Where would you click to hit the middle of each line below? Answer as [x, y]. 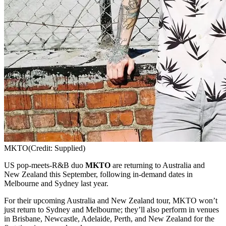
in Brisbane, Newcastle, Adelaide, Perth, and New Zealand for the [109, 218]
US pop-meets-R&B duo [45, 165]
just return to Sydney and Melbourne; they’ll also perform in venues [111, 209]
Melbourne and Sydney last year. [56, 183]
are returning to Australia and [159, 165]
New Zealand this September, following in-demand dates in [98, 174]
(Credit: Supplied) [57, 148]
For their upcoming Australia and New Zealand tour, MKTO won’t [111, 200]
